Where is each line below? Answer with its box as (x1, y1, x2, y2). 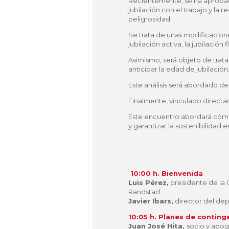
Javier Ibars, (128, 196, 173, 205)
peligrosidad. (128, 14, 172, 23)
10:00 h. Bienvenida (130, 169, 203, 177)
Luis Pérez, (128, 178, 169, 187)
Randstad (128, 187, 160, 196)
